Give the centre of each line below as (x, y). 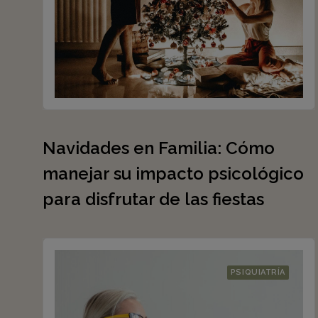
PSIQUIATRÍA (258, 272)
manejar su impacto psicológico (173, 174)
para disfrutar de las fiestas (153, 199)
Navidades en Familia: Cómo (159, 148)
